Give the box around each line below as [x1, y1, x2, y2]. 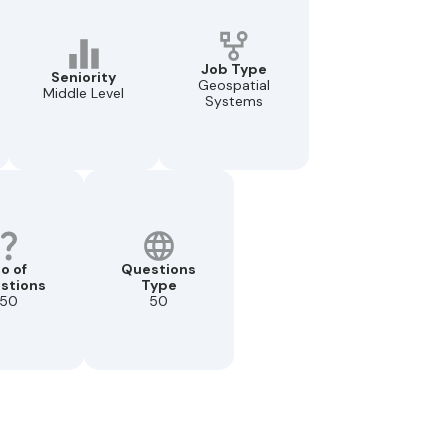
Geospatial [197, 75, 270, 94]
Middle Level [43, 83, 124, 102]
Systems [204, 91, 263, 110]
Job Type [200, 59, 267, 78]
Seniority [51, 67, 116, 86]
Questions [121, 259, 196, 278]
